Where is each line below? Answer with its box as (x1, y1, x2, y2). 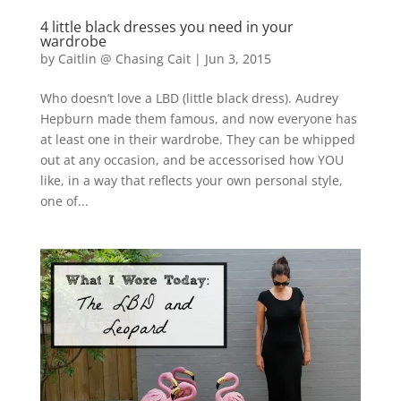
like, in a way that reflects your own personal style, (39, 172, 343, 190)
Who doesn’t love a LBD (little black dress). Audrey (39, 90, 338, 107)
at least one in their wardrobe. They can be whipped (39, 131, 355, 149)
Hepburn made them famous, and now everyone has (39, 110, 357, 128)
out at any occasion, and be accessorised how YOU (39, 151, 344, 169)
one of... (39, 192, 89, 210)
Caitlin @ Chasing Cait (57, 50, 191, 68)
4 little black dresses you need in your (39, 17, 294, 38)
